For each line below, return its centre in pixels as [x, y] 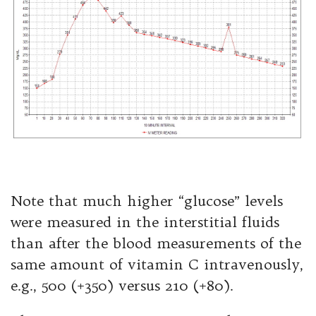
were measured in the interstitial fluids [145, 222]
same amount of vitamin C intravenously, [157, 264]
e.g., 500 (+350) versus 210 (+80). [122, 285]
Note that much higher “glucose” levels [147, 201]
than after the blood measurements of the [156, 243]
